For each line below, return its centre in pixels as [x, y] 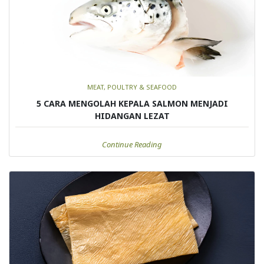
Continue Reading [132, 144]
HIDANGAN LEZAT [132, 115]
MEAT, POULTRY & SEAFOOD [132, 87]
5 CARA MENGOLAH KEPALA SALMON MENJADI [132, 103]
